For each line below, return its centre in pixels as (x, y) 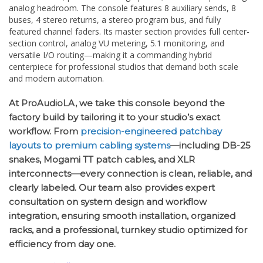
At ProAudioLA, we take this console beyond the (117, 103)
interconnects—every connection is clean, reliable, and (130, 173)
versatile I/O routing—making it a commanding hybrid (110, 55)
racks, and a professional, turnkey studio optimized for (128, 230)
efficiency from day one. (62, 244)
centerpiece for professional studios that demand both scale (124, 67)
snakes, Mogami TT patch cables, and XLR (102, 159)
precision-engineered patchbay (151, 131)
